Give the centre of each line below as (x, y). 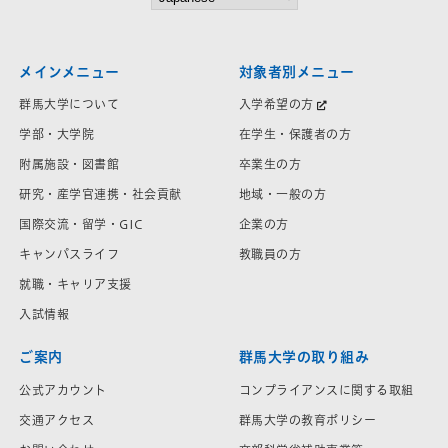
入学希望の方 (276, 104)
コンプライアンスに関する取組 (326, 389)
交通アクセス (56, 419)
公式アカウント (63, 389)
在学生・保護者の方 (295, 134)
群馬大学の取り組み (304, 357)
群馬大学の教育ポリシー (307, 419)
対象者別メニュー (296, 71)
